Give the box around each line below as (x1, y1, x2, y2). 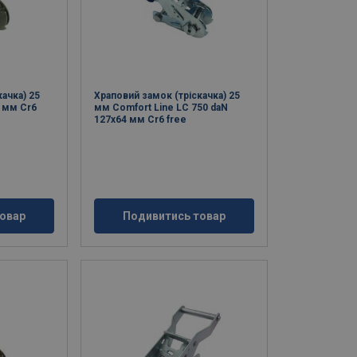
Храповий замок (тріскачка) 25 (94, 90, 241, 102)
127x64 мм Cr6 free (94, 114, 187, 126)
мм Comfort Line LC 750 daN (94, 102, 229, 114)
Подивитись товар (123, 210, 226, 223)
